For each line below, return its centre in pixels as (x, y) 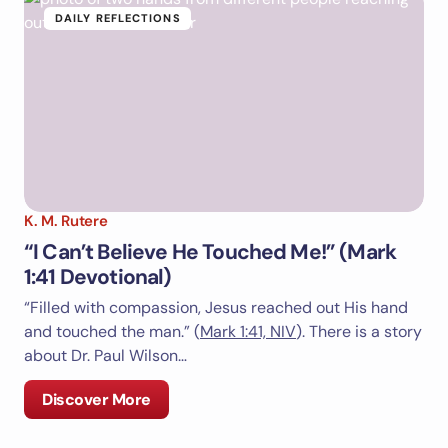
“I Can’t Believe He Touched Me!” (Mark (210, 252)
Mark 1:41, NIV (248, 332)
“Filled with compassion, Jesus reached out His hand (216, 308)
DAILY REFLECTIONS (118, 18)
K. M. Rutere (66, 221)
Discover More (96, 400)
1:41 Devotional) (98, 277)
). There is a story (359, 332)
